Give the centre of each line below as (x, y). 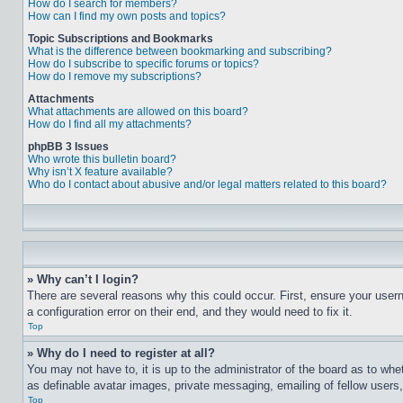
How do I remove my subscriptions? (115, 76)
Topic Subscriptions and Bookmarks (121, 39)
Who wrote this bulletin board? (102, 159)
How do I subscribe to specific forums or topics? (143, 64)
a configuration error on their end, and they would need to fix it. (190, 312)
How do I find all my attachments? (110, 124)
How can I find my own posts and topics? (127, 16)
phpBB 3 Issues (68, 147)
